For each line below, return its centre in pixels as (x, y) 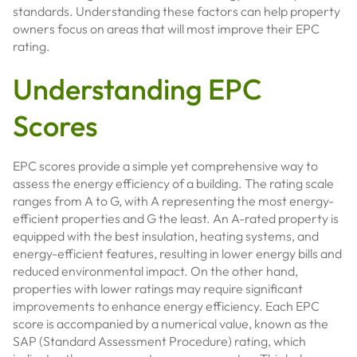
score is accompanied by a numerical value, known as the (171, 324)
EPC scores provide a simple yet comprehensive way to (165, 166)
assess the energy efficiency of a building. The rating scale (173, 183)
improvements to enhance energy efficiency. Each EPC (166, 306)
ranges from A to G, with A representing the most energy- (173, 201)
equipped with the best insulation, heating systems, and (166, 236)
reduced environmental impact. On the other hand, (155, 271)
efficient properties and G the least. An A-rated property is (176, 218)
